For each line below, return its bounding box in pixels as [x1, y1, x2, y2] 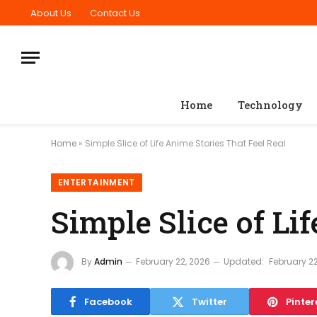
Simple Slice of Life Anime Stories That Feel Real [85, 137, 286, 149]
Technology [237, 98, 303, 112]
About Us [30, 6, 71, 20]
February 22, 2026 [136, 255, 210, 268]
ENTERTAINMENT [58, 176, 135, 188]
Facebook [83, 294, 132, 309]
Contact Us [90, 6, 140, 20]
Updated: [224, 255, 264, 268]
